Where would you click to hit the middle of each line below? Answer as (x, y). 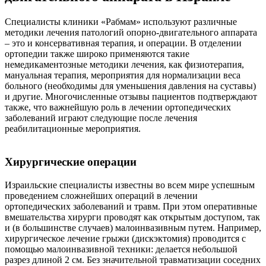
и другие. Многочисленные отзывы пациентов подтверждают (131, 96)
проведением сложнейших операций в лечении (101, 196)
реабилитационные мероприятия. (73, 128)
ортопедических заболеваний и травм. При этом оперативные (131, 207)
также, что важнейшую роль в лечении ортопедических (118, 107)
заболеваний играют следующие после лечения (101, 118)
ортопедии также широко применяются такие (97, 53)
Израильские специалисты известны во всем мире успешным (130, 185)
